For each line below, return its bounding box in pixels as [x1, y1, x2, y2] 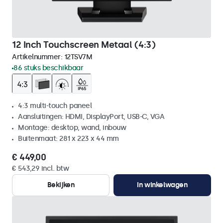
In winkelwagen [137, 181, 188, 189]
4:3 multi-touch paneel [18, 102, 92, 110]
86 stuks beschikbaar [13, 64, 83, 72]
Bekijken [47, 181, 75, 189]
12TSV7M [64, 53, 92, 61]
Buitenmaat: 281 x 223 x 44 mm [18, 134, 119, 143]
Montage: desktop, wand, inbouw [18, 123, 126, 132]
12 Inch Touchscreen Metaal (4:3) [12, 39, 155, 50]
